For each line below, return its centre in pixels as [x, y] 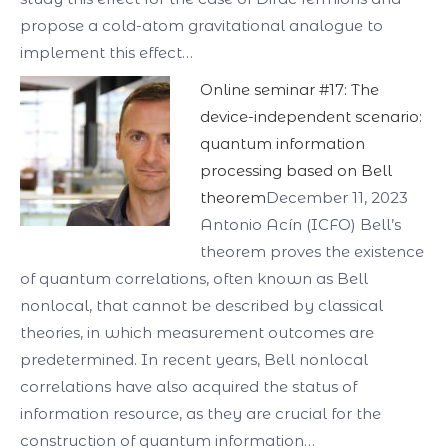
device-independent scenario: [311, 116]
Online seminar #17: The [289, 89]
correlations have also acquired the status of [188, 386]
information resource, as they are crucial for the [200, 413]
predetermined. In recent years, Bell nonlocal [194, 359]
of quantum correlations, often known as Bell [194, 278]
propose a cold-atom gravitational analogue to [201, 25]
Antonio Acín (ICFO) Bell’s [300, 224]
